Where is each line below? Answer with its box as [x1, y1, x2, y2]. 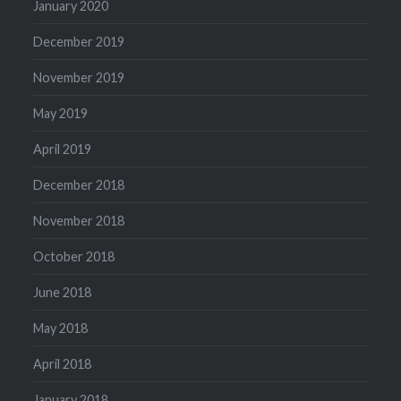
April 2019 [33, 141, 92, 158]
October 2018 [33, 249, 115, 265]
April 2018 [33, 356, 92, 372]
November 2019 [33, 70, 125, 86]
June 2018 [33, 285, 92, 301]
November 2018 [33, 213, 125, 229]
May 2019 [33, 106, 89, 122]
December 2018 [33, 177, 125, 193]
